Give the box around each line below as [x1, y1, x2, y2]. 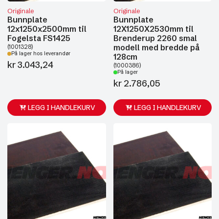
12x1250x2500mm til [7, 24, 87, 34]
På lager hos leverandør [11, 50, 70, 57]
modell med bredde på [113, 43, 199, 52]
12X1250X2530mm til [113, 24, 194, 34]
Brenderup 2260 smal [113, 33, 197, 43]
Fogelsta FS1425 [7, 33, 70, 43]
